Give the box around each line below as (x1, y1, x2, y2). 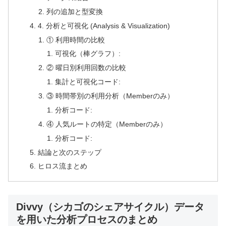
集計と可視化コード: (55, 78, 121, 86)
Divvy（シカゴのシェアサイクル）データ (16, 201, 204, 212)
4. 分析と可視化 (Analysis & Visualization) (37, 21, 170, 30)
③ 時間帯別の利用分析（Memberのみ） (46, 92, 174, 100)
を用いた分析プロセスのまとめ (16, 213, 157, 225)
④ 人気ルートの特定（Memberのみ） (46, 120, 167, 128)
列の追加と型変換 (46, 7, 103, 16)
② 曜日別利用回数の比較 (46, 64, 126, 72)
